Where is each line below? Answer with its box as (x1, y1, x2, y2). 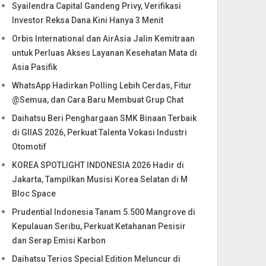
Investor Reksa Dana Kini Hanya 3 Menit (12, 15, 164, 25)
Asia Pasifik (12, 62, 58, 72)
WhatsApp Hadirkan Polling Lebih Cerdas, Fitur (12, 81, 192, 90)
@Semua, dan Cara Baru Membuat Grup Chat (12, 95, 184, 104)
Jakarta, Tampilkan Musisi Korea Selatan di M (12, 175, 188, 184)
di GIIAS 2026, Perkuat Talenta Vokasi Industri (12, 128, 188, 137)
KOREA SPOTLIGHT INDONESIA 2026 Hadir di (12, 160, 185, 170)
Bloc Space (12, 189, 56, 198)
